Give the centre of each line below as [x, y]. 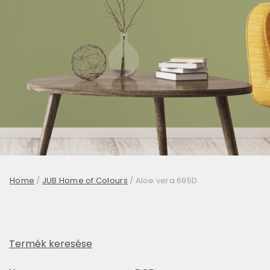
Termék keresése [51, 244]
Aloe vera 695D [166, 181]
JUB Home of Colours [85, 181]
